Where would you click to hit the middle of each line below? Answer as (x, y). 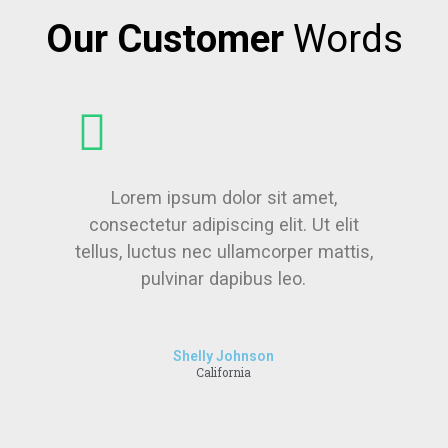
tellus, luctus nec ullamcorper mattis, (223, 251)
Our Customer (164, 38)
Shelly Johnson (224, 355)
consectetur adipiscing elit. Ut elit (223, 224)
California (224, 372)
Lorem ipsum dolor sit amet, (223, 197)
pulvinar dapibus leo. (224, 278)
